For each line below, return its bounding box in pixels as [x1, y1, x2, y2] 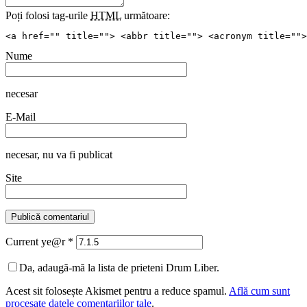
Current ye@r [5, 236, 68, 249]
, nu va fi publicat [37, 149, 112, 162]
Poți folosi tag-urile [5, 10, 90, 23]
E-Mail [5, 112, 36, 124]
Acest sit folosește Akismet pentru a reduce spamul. [5, 286, 229, 298]
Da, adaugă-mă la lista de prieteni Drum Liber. [19, 262, 219, 275]
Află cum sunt [229, 286, 290, 298]
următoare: [121, 10, 170, 23]
